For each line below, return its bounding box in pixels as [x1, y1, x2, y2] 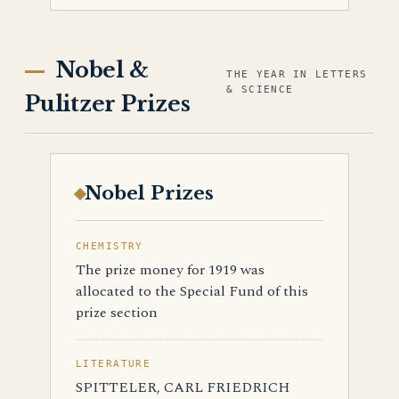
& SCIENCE [226, 84, 294, 95]
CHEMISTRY [76, 240, 143, 252]
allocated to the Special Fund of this [76, 281, 308, 302]
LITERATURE [76, 358, 151, 370]
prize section [76, 302, 158, 323]
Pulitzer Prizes [25, 91, 191, 117]
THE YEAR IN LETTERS [226, 69, 368, 80]
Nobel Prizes [85, 182, 214, 205]
